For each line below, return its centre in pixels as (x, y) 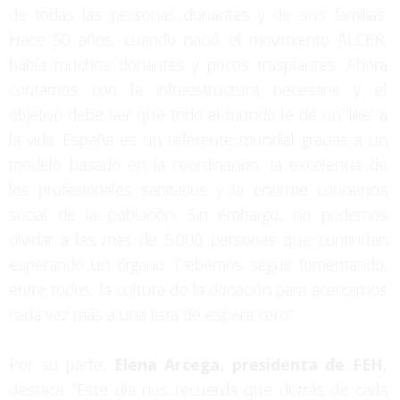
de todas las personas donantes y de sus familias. (198, 14)
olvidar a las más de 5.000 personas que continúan (198, 239)
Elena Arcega (167, 364)
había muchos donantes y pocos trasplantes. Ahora (198, 64)
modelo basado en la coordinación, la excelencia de (198, 164)
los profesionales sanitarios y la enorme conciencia (198, 189)
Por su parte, (62, 364)
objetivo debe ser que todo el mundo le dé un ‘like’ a (198, 114)
